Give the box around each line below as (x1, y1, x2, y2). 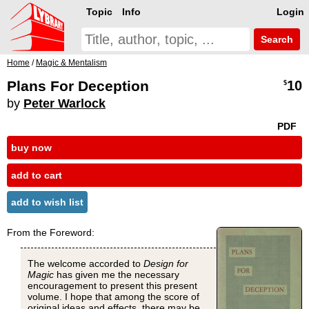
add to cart (11, 170, 62, 181)
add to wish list (11, 197, 83, 208)
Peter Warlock (23, 97, 106, 110)
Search (258, 34, 293, 45)
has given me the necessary (54, 269, 179, 281)
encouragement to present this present (28, 280, 197, 292)
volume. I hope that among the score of (28, 291, 199, 303)
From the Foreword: (7, 227, 94, 239)
